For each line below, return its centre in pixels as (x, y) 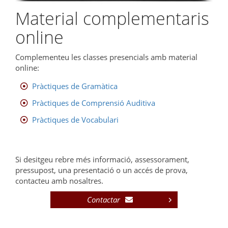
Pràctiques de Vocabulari (75, 120)
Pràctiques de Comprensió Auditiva (93, 103)
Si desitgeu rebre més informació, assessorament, (102, 159)
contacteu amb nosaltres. (59, 180)
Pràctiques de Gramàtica (75, 86)
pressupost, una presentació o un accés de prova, (102, 170)
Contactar (103, 200)
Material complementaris (112, 18)
